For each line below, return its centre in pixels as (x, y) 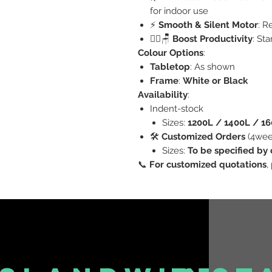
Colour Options (171, 53)
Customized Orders (203, 136)
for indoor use (179, 11)
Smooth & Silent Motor (208, 25)
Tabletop (170, 66)
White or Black (215, 80)
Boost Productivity (212, 39)
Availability (163, 94)
